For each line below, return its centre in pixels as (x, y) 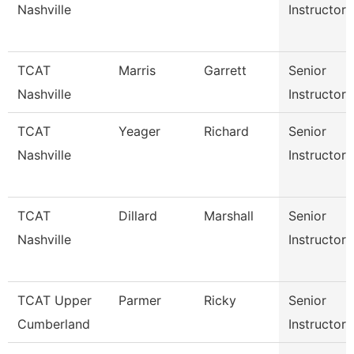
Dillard (138, 216)
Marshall (229, 216)
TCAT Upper (55, 300)
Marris (137, 70)
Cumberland (54, 324)
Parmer (140, 300)
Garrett (225, 70)
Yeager (139, 131)
